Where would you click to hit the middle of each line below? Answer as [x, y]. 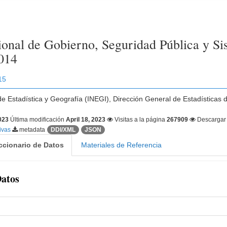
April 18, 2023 [86, 120]
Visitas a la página [140, 120]
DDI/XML [63, 130]
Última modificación [38, 120]
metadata [32, 130]
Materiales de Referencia [121, 145]
